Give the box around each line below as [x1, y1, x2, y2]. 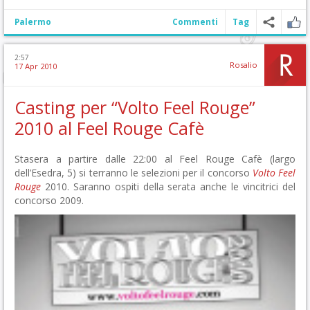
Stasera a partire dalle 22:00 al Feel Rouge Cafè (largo [15, 152, 295, 166]
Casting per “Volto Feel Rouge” [15, 95, 255, 120]
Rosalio [230, 60, 257, 71]
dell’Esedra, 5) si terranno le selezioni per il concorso [15, 166, 253, 180]
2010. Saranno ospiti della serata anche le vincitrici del [41, 180, 295, 194]
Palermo [15, 16, 51, 28]
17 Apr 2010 [15, 61, 57, 72]
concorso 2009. [15, 194, 84, 208]
